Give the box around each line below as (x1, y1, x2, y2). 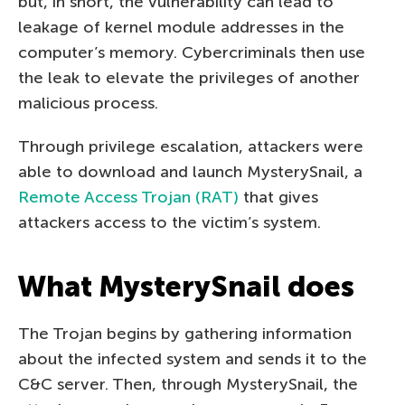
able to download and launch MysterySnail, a (18, 161, 363, 182)
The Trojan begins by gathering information (18, 323, 352, 344)
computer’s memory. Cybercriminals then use (18, 42, 365, 62)
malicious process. (18, 92, 158, 113)
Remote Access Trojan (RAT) (18, 186, 239, 207)
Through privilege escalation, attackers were (18, 136, 363, 156)
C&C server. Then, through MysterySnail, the (18, 373, 358, 394)
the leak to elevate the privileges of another (18, 67, 360, 88)
